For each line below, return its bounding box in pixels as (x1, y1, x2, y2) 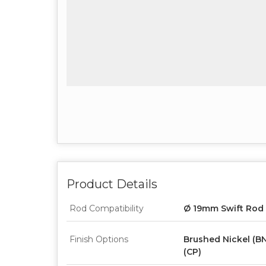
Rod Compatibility (69, 202, 144, 214)
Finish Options (69, 233, 128, 245)
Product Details (66, 176, 157, 191)
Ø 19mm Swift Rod (183, 202, 264, 214)
